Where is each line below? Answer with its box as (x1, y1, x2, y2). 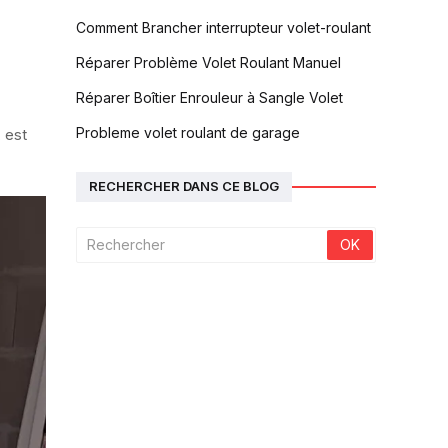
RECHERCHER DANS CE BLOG (89, 178, 279, 195)
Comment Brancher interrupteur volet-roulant (76, 18, 371, 36)
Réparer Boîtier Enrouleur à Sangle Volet (76, 88, 343, 106)
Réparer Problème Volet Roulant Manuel (76, 53, 341, 71)
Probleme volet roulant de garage (76, 123, 300, 141)
